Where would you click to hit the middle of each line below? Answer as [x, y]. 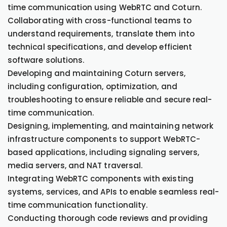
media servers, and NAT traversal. [75, 165]
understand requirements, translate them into [101, 34]
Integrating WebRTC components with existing [101, 179]
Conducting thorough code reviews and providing [108, 218]
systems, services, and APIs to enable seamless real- [113, 192]
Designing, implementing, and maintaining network [111, 126]
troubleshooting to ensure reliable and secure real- [110, 100]
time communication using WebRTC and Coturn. [105, 7]
